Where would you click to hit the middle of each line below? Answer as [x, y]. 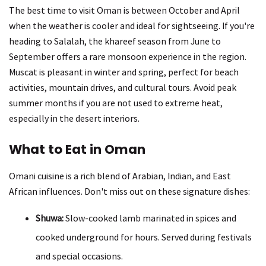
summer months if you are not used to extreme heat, [116, 103]
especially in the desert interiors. [74, 118]
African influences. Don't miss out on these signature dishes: [129, 191]
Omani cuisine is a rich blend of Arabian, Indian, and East [120, 176]
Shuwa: [50, 218]
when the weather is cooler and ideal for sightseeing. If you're [132, 26]
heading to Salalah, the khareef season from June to [115, 41]
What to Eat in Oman [77, 150]
